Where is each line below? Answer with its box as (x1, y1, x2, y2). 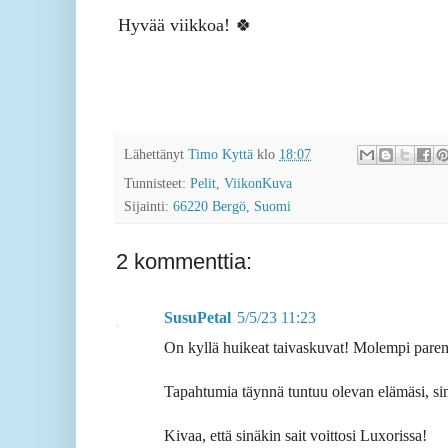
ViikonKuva (224, 175, 292, 192)
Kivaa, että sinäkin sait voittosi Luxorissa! (164, 427, 427, 445)
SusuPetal (164, 309, 231, 327)
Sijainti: (124, 198, 173, 215)
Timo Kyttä (188, 145, 253, 162)
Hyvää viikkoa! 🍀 (118, 15, 253, 36)
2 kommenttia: (116, 249, 252, 275)
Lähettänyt (124, 145, 188, 162)
